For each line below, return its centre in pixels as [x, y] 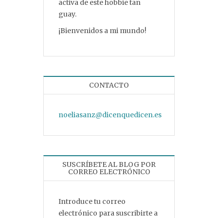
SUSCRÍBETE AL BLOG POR [109, 164]
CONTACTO [109, 85]
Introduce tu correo [92, 201]
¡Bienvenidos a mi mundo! [102, 31]
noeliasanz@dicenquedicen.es [110, 115]
